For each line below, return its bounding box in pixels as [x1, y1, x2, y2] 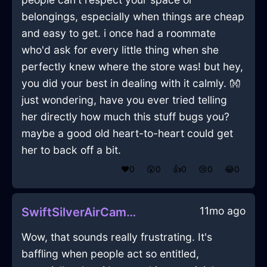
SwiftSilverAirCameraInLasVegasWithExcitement [126, 205, 136, 220]
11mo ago [200, 204, 246, 218]
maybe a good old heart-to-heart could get [21, 127, 233, 140]
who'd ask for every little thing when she [21, 44, 219, 57]
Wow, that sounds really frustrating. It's [21, 231, 212, 244]
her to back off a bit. [21, 144, 121, 157]
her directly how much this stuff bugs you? [21, 110, 229, 123]
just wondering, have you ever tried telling [21, 94, 227, 107]
